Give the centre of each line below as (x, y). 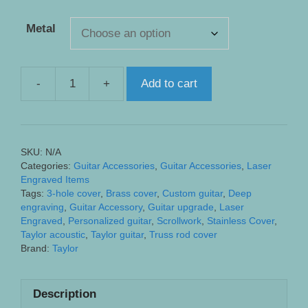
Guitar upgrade (181, 207)
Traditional (149, 263)
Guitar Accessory (106, 207)
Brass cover (131, 193)
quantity (143, 298)
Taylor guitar (117, 234)
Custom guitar (192, 193)
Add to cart (169, 84)
